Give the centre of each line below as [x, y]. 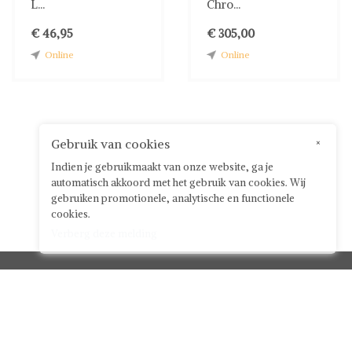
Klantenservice [199, 285]
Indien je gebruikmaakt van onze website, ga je [162, 167]
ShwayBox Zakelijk [56, 330]
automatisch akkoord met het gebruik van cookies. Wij [178, 183]
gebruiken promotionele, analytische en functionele [173, 198]
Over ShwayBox [50, 314]
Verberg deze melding [104, 234]
